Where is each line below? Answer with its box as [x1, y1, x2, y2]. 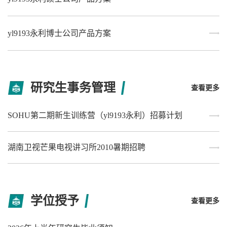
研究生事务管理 [30, 81, 116, 95]
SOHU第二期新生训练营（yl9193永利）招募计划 [8, 111, 182, 120]
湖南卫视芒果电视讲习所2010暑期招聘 [8, 143, 145, 152]
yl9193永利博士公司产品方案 [8, 29, 111, 38]
